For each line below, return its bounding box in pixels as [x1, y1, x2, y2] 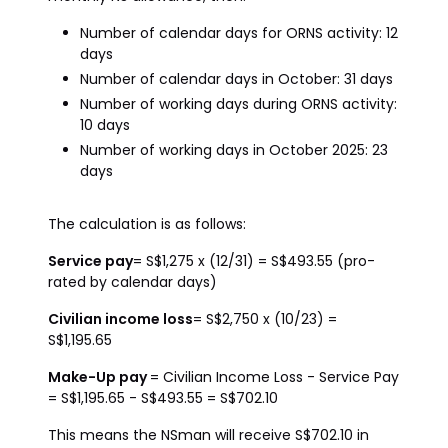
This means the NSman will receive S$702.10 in [48, 425, 369, 445]
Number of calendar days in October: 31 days [80, 69, 393, 89]
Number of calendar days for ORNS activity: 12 [80, 23, 398, 43]
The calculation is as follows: [48, 214, 246, 234]
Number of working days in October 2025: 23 [80, 140, 388, 160]
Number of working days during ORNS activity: [80, 94, 397, 114]
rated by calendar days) [48, 272, 217, 292]
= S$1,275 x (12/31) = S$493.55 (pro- [133, 251, 375, 271]
